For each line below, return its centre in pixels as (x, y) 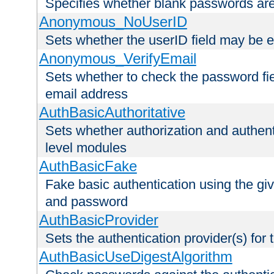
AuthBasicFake (88, 166)
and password (87, 202)
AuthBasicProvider (98, 220)
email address (87, 94)
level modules (86, 148)
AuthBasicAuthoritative (112, 113)
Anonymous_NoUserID (113, 22)
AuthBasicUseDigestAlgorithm (135, 257)
